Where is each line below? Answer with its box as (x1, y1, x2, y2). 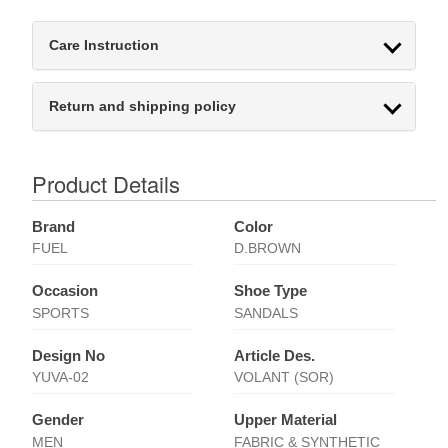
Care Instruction (49, 36, 160, 53)
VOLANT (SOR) (233, 369, 334, 386)
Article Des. (233, 346, 315, 364)
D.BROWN (233, 240, 301, 257)
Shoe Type (233, 282, 307, 300)
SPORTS (32, 304, 90, 321)
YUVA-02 (32, 369, 90, 386)
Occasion (32, 282, 99, 300)
